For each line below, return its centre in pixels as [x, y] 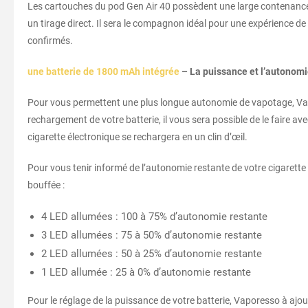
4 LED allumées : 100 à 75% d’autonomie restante [154, 217]
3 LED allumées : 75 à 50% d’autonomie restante [152, 235]
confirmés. [50, 41]
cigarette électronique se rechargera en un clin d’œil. [137, 137]
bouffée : [46, 185]
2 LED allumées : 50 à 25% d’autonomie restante [152, 254]
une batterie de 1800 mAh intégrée [103, 72]
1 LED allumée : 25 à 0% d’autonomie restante [146, 273]
